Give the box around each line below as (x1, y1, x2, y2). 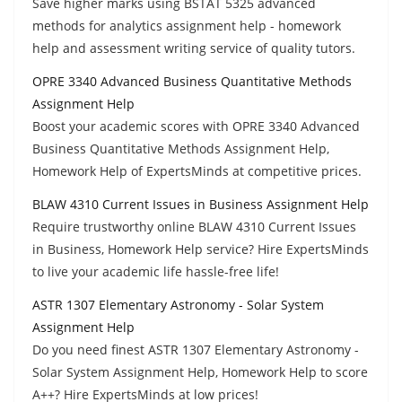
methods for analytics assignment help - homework (32, 16, 341, 34)
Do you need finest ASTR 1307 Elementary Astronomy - (32, 340, 359, 358)
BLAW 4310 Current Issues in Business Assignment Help (32, 195, 369, 213)
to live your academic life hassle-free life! (32, 262, 279, 280)
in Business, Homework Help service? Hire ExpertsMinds (32, 240, 369, 258)
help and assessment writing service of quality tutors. (32, 39, 355, 57)
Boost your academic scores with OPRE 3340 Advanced (32, 117, 360, 135)
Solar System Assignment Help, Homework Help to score (32, 363, 368, 380)
